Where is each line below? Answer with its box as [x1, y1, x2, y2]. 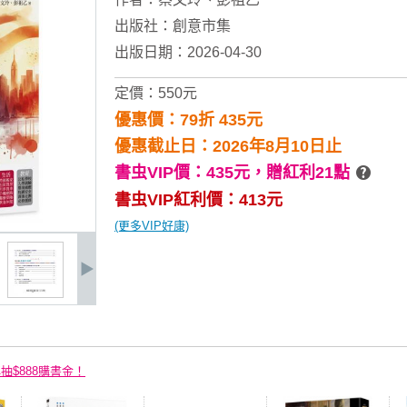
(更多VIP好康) [114, 219, 189, 233]
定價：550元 [114, 85, 197, 101]
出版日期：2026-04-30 [114, 45, 262, 60]
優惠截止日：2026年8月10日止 [114, 137, 342, 155]
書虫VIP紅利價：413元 [114, 191, 283, 209]
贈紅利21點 [266, 164, 350, 182]
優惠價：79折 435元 [114, 111, 263, 129]
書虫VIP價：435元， [114, 164, 266, 182]
